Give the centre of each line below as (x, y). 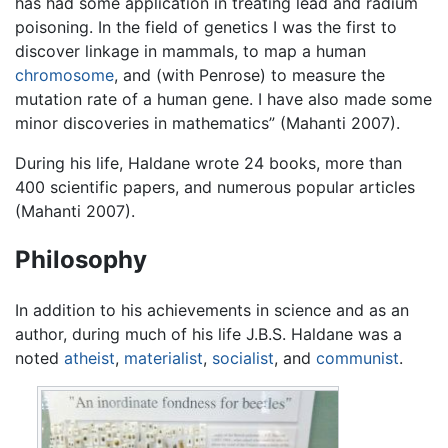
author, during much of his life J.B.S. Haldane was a (208, 334)
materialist (163, 358)
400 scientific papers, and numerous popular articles (215, 186)
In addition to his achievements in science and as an (212, 310)
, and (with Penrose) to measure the (249, 74)
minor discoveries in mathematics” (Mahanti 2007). (207, 122)
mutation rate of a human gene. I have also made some (223, 98)
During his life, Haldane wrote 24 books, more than (208, 162)
